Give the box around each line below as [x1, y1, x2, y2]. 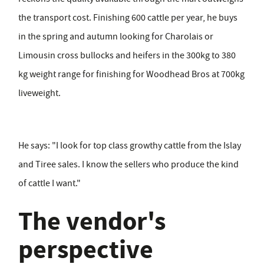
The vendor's [18, 204, 166, 239]
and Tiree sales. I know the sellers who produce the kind [18, 159, 239, 171]
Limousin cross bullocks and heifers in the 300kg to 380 [18, 49, 236, 62]
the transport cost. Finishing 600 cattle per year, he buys [18, 12, 237, 24]
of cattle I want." [18, 177, 81, 190]
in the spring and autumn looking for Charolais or [18, 31, 213, 43]
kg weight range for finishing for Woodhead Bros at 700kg [18, 68, 245, 81]
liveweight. [18, 87, 61, 100]
